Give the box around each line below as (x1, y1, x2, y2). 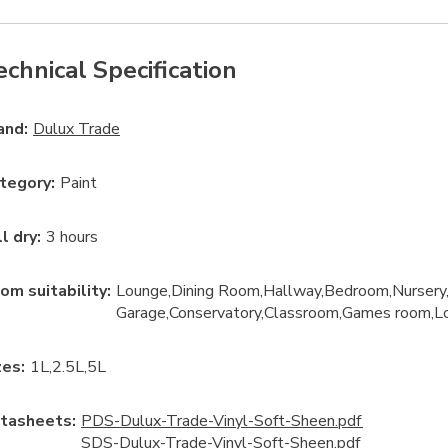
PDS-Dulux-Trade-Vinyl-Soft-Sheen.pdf (81, 409, 363, 432)
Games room (342, 301, 431, 324)
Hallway (263, 279, 321, 302)
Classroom (264, 301, 339, 324)
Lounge (116, 279, 168, 302)
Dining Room (171, 279, 260, 302)
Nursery (392, 279, 446, 302)
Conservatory (169, 301, 261, 324)
